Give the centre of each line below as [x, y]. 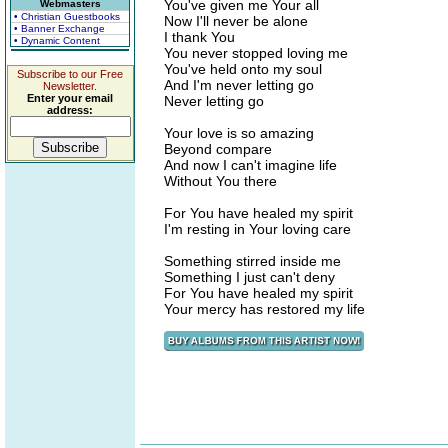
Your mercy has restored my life [264, 309]
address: [70, 110]
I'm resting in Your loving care [257, 229]
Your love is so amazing [239, 133]
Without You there [220, 181]
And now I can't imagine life [250, 165]
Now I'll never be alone [236, 21]
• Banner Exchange [59, 28]
